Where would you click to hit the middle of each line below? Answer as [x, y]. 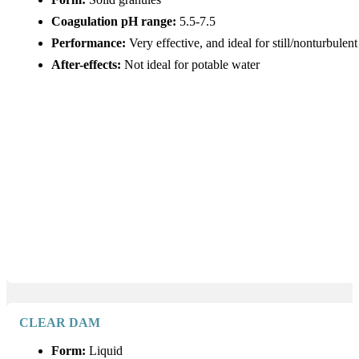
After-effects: [87, 65]
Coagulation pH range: [114, 21]
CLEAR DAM [60, 323]
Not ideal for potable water [191, 65]
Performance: [89, 43]
